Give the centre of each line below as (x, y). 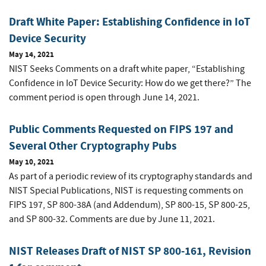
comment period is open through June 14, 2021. (104, 98)
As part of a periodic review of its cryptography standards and (131, 177)
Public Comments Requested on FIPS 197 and (121, 129)
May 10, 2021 (31, 162)
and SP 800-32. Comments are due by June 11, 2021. (112, 219)
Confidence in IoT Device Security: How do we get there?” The (130, 83)
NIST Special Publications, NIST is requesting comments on (126, 191)
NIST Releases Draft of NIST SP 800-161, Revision (130, 251)
